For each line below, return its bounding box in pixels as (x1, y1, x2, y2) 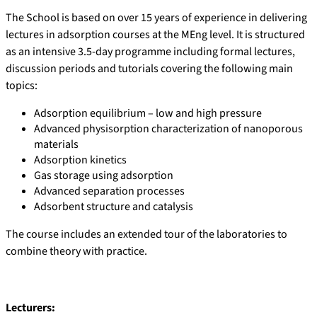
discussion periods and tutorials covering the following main (6, 61, 293, 77)
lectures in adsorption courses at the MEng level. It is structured (6, 27, 305, 43)
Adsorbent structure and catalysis (34, 199, 193, 215)
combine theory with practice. (6, 243, 147, 260)
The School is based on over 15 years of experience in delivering (6, 10, 307, 26)
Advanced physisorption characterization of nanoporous (34, 121, 303, 137)
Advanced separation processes (34, 183, 185, 200)
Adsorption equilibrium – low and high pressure (34, 105, 262, 122)
